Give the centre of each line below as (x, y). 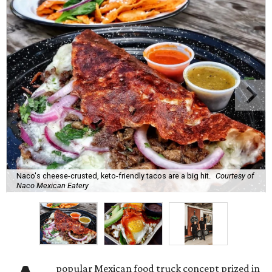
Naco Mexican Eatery (53, 185)
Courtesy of (235, 175)
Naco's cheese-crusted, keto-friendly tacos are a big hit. (114, 175)
